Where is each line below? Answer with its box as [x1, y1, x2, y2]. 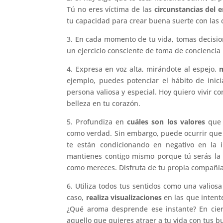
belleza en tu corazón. [67, 99, 141, 109]
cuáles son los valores [127, 117, 205, 127]
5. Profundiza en [67, 117, 127, 127]
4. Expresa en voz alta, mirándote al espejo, [67, 64, 219, 74]
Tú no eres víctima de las [67, 4, 154, 14]
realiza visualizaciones [86, 193, 162, 203]
